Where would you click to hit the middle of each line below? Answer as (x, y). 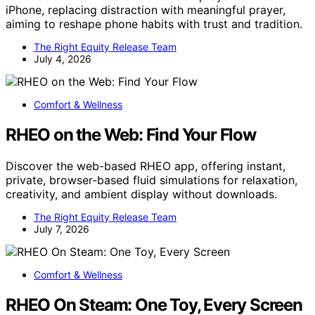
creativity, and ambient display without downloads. (141, 194)
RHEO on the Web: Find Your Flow (131, 134)
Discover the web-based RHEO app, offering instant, (146, 166)
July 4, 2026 (63, 58)
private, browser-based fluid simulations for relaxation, (152, 180)
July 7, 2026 (62, 229)
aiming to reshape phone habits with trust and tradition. (154, 24)
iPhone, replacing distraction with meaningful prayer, (146, 9)
